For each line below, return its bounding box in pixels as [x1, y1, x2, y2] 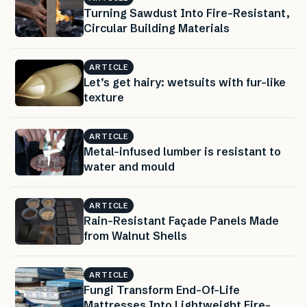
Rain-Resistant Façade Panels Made [84, 214, 279, 228]
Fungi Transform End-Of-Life [84, 283, 240, 297]
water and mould [84, 160, 175, 174]
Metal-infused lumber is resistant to [84, 145, 281, 159]
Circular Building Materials [84, 21, 230, 36]
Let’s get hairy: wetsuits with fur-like [84, 75, 286, 90]
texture [84, 90, 124, 105]
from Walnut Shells [84, 229, 187, 243]
